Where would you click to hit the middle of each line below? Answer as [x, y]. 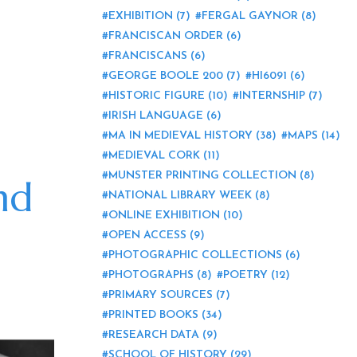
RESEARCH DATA [154, 335]
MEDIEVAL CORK [154, 156]
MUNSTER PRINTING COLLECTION [202, 176]
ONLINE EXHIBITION [164, 216]
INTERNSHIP [272, 96]
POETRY [245, 275]
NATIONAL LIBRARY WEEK [180, 196]
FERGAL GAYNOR [250, 16]
